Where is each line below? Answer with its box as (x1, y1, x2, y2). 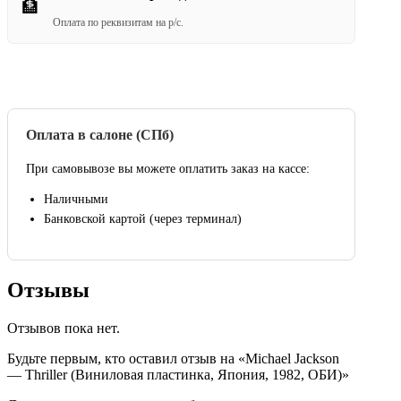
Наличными (44, 192, 108, 207)
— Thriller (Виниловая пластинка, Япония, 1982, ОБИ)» (7, 366, 349, 382)
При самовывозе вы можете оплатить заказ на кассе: (26, 162, 310, 176)
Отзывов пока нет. (7, 320, 120, 336)
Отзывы (7, 278, 90, 303)
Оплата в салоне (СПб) (26, 126, 174, 142)
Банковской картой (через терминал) (44, 212, 242, 226)
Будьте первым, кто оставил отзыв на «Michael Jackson (7, 350, 339, 366)
